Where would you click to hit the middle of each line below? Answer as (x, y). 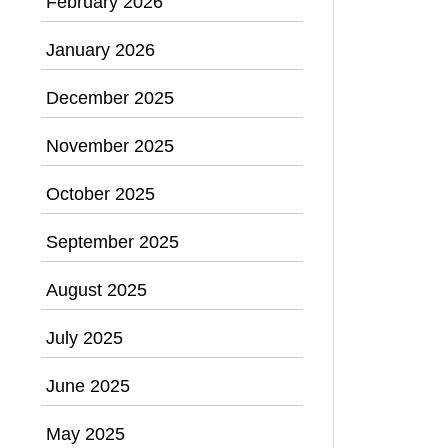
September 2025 (112, 241)
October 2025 (100, 193)
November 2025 (110, 145)
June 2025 (88, 385)
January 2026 (100, 49)
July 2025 (84, 337)
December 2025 (110, 97)
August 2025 (96, 289)
